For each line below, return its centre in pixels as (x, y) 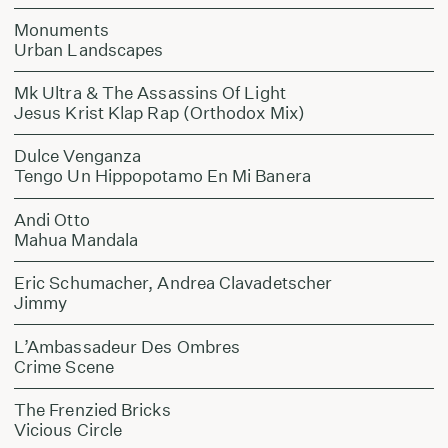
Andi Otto (51, 219)
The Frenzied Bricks (92, 409)
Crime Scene (63, 366)
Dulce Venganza (77, 156)
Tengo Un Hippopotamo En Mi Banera (162, 176)
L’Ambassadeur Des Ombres (127, 346)
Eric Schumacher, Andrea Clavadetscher (173, 283)
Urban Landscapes (88, 49)
